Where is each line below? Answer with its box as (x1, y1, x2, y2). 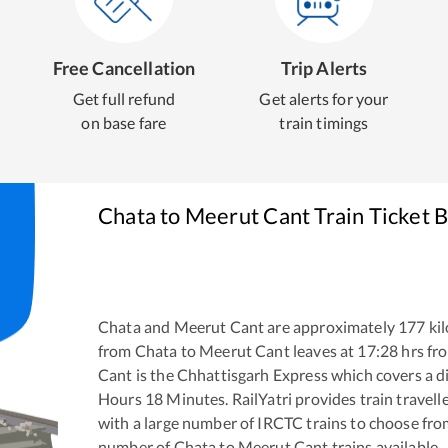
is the (132, 364, 174, 384)
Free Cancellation (52, 57, 196, 79)
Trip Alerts (280, 57, 368, 79)
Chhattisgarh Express (176, 364, 328, 384)
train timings (279, 113, 369, 132)
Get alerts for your (259, 89, 389, 108)
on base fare (81, 113, 167, 132)
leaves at (289, 340, 355, 360)
